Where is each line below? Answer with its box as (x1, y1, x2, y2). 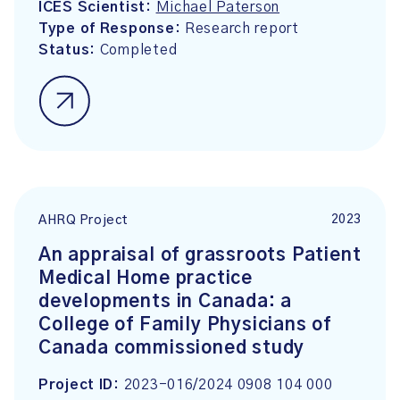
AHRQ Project (38, 214, 129, 228)
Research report (184, 21, 299, 36)
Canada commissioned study (38, 339, 305, 357)
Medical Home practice (38, 270, 254, 287)
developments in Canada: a (38, 293, 293, 311)
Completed (99, 43, 178, 57)
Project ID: (38, 378, 124, 392)
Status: (38, 43, 100, 57)
